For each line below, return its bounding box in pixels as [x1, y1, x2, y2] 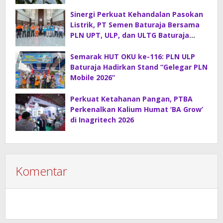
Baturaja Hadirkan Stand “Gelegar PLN [70, 62, 208, 72]
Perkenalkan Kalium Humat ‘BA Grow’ [70, 105, 203, 114]
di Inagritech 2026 [70, 115, 134, 125]
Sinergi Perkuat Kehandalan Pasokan [70, 9, 203, 19]
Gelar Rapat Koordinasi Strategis [70, 41, 188, 51]
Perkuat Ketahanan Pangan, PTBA [70, 94, 193, 104]
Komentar [15, 163, 67, 180]
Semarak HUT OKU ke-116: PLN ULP [70, 52, 195, 62]
